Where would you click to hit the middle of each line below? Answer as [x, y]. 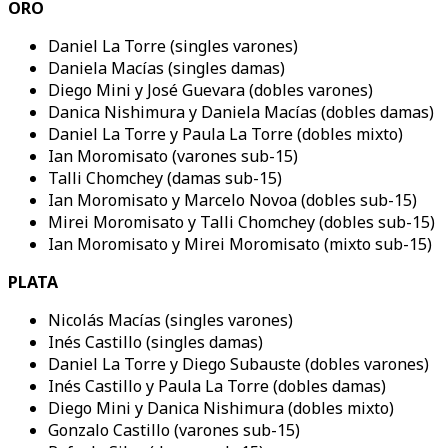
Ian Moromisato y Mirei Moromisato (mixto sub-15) [240, 243]
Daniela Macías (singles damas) [166, 67]
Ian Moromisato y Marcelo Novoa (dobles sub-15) [232, 199]
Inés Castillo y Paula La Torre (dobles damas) [217, 385]
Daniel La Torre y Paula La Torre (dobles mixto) [225, 133]
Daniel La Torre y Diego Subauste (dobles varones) [238, 363]
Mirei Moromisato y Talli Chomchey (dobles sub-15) [241, 221]
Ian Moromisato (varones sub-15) [173, 155]
